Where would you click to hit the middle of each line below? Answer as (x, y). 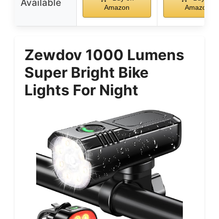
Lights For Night (81, 90)
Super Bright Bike (87, 72)
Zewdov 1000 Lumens (104, 55)
